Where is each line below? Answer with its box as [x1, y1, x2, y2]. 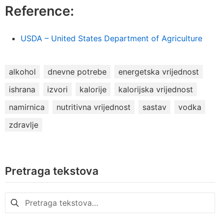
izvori [47, 84, 68, 95]
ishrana [9, 84, 35, 95]
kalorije [80, 84, 107, 95]
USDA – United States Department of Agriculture [21, 33, 202, 44]
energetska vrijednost [118, 67, 199, 77]
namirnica [9, 102, 45, 112]
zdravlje [9, 120, 38, 130]
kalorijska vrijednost [118, 84, 193, 95]
